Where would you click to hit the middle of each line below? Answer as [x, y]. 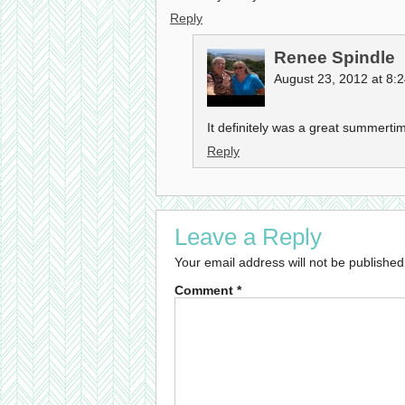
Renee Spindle [334, 58]
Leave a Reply [248, 237]
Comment [206, 291]
